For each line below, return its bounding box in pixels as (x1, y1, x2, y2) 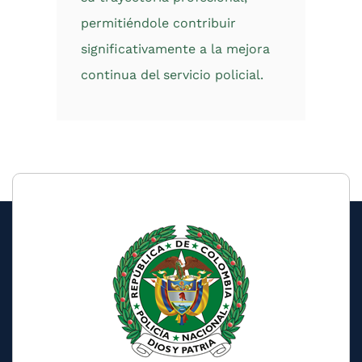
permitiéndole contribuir (81, 15, 236, 31)
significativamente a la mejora (81, 41, 270, 57)
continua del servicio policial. (81, 67, 263, 82)
